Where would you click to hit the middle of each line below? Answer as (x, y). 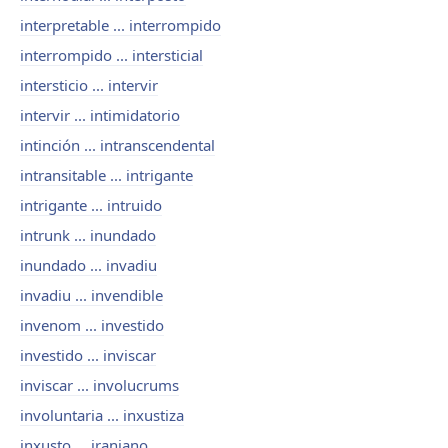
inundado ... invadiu (88, 265)
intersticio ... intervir (89, 85)
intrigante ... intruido (91, 205)
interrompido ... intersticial (111, 55)
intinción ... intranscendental (117, 145)
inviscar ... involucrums (99, 385)
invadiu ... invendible (91, 295)
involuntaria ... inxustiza (102, 415)
